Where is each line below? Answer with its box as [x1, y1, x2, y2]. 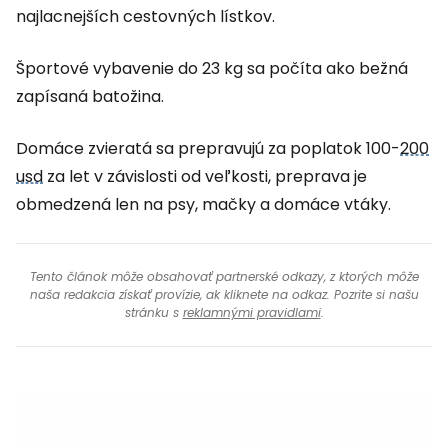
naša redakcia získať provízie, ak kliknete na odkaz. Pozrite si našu [29, 286, 419, 303]
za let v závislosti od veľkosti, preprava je [43, 165, 367, 188]
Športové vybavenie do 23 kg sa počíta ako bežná [16, 57, 408, 80]
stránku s [124, 304, 183, 321]
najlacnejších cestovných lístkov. [16, 5, 275, 28]
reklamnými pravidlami [182, 304, 321, 321]
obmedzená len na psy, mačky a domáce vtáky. [16, 193, 391, 216]
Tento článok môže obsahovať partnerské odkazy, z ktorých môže [29, 268, 419, 285]
